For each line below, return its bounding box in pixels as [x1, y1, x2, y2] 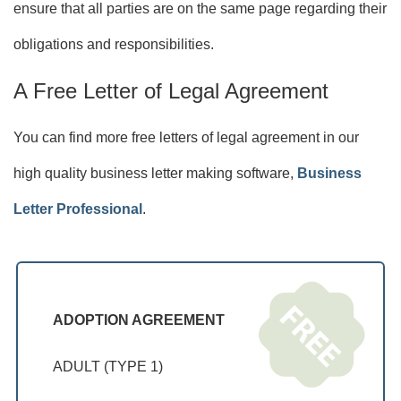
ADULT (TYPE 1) [53, 358, 164, 374]
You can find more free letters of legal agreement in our [13, 129, 360, 145]
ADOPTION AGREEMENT [53, 311, 226, 328]
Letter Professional [13, 200, 143, 217]
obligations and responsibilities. [13, 36, 215, 52]
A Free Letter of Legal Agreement [13, 78, 329, 103]
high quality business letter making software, [13, 165, 298, 181]
